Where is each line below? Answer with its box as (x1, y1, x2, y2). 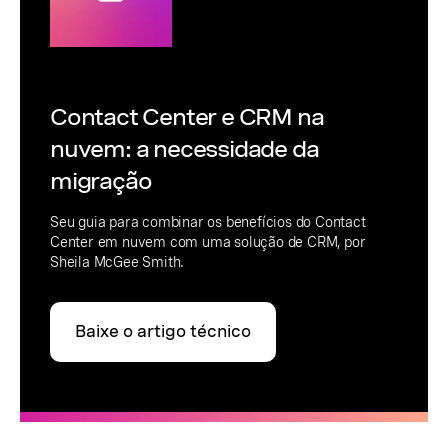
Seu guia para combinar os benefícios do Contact (50, 213, 366, 230)
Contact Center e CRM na (50, 102, 324, 131)
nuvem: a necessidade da (50, 134, 319, 163)
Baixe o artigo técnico (75, 321, 251, 341)
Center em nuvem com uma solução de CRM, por (50, 233, 366, 250)
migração (50, 166, 152, 195)
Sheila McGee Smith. (50, 253, 185, 270)
